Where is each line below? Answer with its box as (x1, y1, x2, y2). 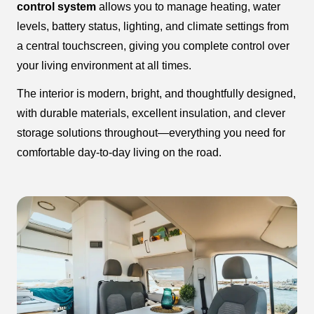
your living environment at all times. (17, 60, 191, 72)
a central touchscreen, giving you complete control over (17, 40, 289, 53)
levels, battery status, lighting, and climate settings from (17, 20, 289, 33)
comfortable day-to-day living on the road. (17, 146, 221, 159)
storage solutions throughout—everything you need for (17, 127, 285, 139)
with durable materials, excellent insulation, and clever (17, 107, 285, 120)
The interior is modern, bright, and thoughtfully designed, (17, 88, 296, 100)
